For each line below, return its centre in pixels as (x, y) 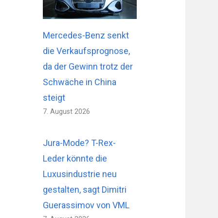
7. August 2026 (67, 111)
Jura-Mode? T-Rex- (80, 143)
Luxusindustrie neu (80, 174)
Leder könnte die (75, 158)
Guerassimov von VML (86, 205)
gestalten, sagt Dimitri (85, 189)
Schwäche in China (80, 82)
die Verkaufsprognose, (87, 51)
